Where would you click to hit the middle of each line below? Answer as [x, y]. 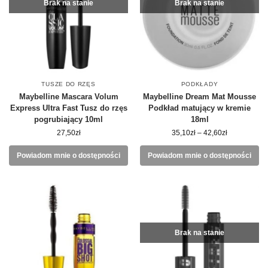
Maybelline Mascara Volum [68, 97]
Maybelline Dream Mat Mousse [200, 97]
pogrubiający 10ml [68, 119]
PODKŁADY [200, 84]
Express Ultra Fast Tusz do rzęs [68, 108]
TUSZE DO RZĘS [68, 84]
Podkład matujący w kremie [200, 108]
